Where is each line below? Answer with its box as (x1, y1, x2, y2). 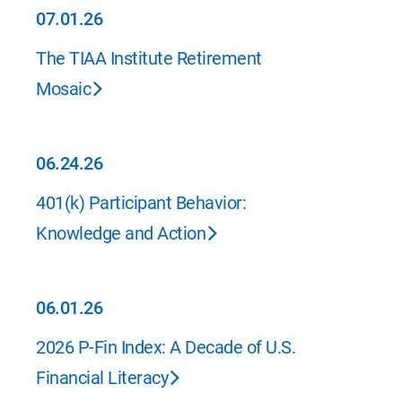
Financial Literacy (36, 367, 168, 389)
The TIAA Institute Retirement (36, 48, 262, 69)
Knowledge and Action (36, 223, 205, 244)
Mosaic (36, 78, 91, 100)
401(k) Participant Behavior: (36, 192, 246, 214)
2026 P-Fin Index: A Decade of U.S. (36, 336, 295, 358)
